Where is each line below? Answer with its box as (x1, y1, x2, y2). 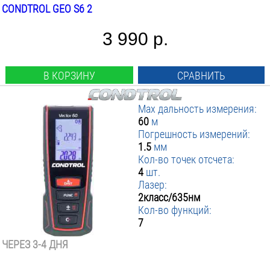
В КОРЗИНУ (43, 69, 95, 82)
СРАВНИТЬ (177, 69, 226, 82)
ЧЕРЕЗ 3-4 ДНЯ (2, 238, 68, 251)
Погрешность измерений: (138, 128, 251, 140)
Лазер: (138, 178, 168, 191)
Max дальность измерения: (138, 102, 257, 115)
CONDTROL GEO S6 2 (2, 2, 92, 15)
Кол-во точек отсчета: (138, 153, 235, 166)
